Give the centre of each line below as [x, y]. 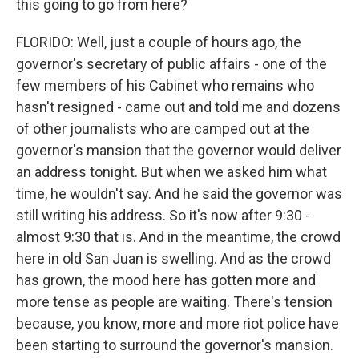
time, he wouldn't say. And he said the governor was [179, 194]
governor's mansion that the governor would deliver [179, 150]
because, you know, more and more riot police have [177, 323]
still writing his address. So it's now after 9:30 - [163, 215]
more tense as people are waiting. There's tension [174, 302]
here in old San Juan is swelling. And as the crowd [173, 258]
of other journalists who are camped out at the [163, 129]
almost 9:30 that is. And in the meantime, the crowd [178, 237]
